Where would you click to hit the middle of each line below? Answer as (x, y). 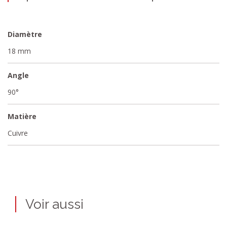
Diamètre (25, 34)
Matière (22, 116)
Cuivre (18, 133)
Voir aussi (54, 204)
